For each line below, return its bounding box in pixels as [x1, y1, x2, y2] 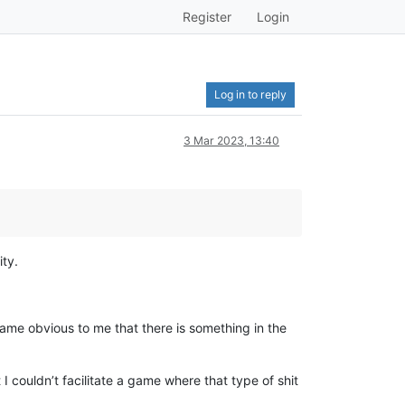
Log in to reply [214, 88, 287, 101]
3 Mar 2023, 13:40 [184, 134, 279, 147]
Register [183, 9, 231, 24]
